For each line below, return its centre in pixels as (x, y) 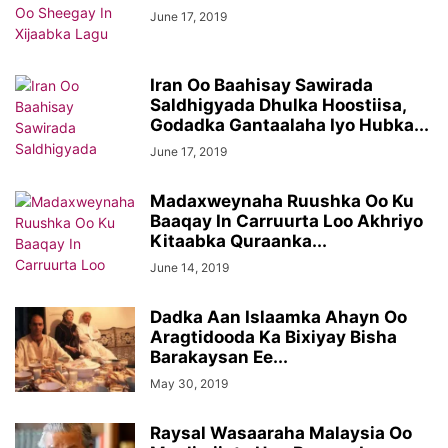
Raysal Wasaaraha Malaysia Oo (281, 433)
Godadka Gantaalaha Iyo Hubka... (289, 125)
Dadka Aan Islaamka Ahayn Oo (278, 317)
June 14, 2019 (189, 267)
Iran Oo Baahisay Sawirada (261, 85)
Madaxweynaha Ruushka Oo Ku (282, 201)
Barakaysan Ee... (219, 357)
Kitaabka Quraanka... (238, 241)
